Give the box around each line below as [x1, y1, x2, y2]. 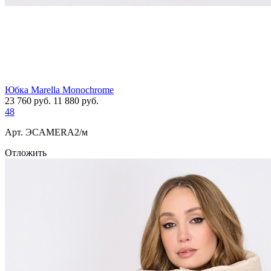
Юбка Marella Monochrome [5, 85, 114, 96]
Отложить [5, 148, 47, 158]
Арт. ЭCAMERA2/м [5, 127, 88, 138]
